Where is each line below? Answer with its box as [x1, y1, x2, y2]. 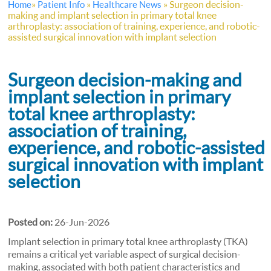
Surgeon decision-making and [8, 68, 243, 90]
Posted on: [8, 216, 53, 227]
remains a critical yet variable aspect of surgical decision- [8, 248, 241, 260]
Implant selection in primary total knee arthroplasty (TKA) [8, 235, 249, 247]
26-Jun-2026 [53, 216, 110, 227]
